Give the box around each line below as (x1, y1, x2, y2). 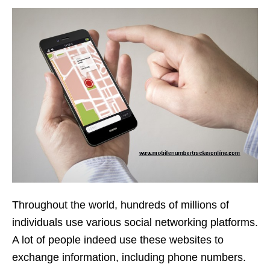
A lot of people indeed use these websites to (12, 234, 224, 246)
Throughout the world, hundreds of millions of (12, 199, 229, 212)
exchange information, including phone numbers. (12, 251, 246, 264)
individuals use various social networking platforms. (12, 216, 258, 229)
